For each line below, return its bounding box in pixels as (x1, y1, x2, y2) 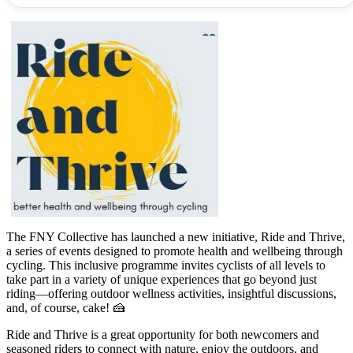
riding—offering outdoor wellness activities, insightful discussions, (6, 286, 336, 300)
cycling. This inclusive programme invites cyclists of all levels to (6, 258, 325, 272)
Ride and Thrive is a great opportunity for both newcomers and (6, 327, 319, 341)
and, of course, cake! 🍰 (6, 300, 125, 314)
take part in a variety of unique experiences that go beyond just (6, 272, 317, 286)
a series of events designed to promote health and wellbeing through (6, 243, 343, 258)
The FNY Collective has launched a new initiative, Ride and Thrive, (6, 229, 345, 243)
